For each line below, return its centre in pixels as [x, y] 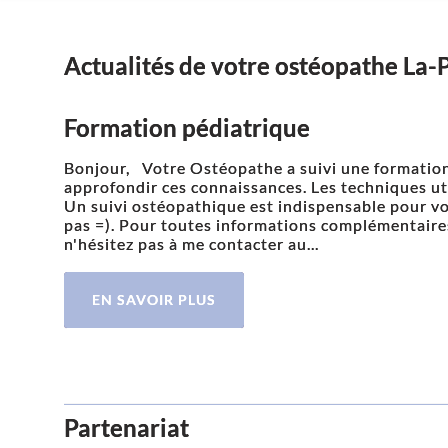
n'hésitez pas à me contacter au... [191, 243]
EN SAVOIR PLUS [154, 299]
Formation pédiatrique [187, 127]
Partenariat [126, 427]
